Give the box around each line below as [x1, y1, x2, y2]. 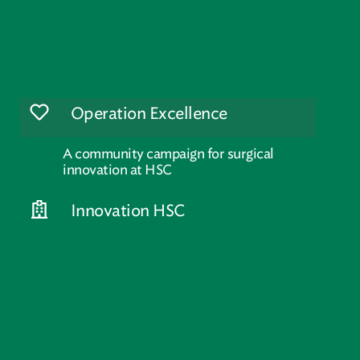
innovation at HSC [63, 162, 172, 178]
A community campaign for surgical [63, 145, 274, 162]
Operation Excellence [70, 104, 227, 124]
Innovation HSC [70, 201, 185, 221]
